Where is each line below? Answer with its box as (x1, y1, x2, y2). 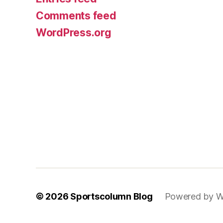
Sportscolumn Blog (70, 191, 153, 202)
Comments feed (36, 9, 116, 22)
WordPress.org (36, 26, 111, 39)
